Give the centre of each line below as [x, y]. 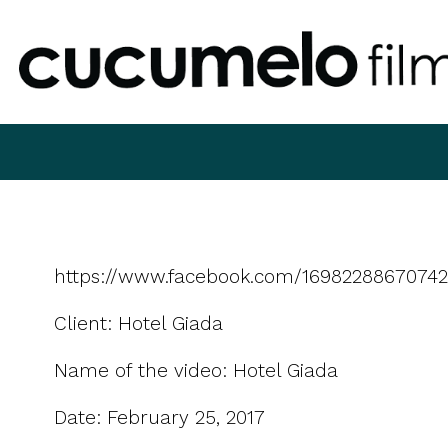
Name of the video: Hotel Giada [195, 370]
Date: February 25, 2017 [159, 418]
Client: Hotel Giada [138, 323]
